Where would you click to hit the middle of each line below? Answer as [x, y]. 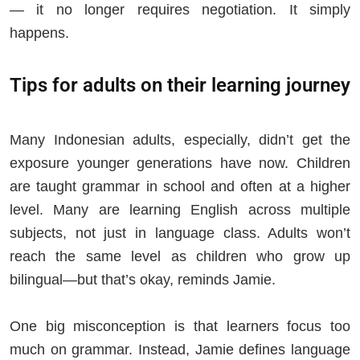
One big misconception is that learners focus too [180, 326]
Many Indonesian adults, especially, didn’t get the [180, 139]
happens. [41, 33]
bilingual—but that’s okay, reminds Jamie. [143, 279]
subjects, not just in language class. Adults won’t [180, 233]
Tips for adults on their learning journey [180, 86]
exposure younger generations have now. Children [180, 163]
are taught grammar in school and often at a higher [180, 186]
